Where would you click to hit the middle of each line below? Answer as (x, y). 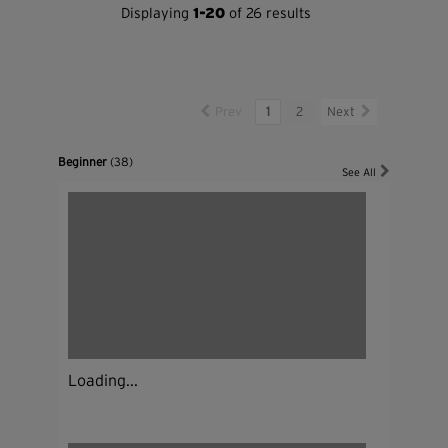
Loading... (103, 381)
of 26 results (268, 14)
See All (360, 172)
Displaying (157, 14)
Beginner (84, 161)
